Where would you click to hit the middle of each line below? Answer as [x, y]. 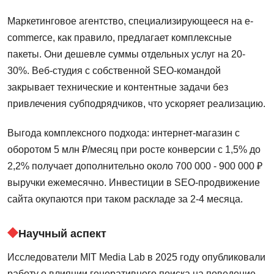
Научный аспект [62, 233]
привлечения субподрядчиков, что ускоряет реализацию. [136, 104]
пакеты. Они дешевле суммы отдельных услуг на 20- [126, 54]
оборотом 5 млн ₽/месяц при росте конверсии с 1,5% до [134, 149]
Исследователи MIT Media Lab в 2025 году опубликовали [136, 257]
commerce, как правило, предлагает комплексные [120, 38]
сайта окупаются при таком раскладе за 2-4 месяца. [125, 199]
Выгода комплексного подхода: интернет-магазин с [124, 133]
